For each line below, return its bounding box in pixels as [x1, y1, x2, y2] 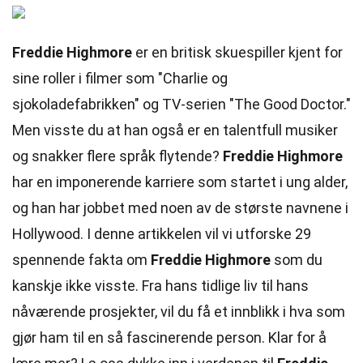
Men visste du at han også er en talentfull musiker [12, 122, 338, 139]
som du [271, 251, 322, 268]
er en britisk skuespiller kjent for [132, 44, 343, 61]
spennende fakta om [12, 251, 151, 268]
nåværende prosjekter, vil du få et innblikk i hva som [12, 303, 345, 320]
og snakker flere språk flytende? [12, 147, 223, 164]
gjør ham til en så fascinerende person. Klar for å [12, 329, 327, 346]
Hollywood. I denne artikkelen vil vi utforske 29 [12, 225, 311, 242]
